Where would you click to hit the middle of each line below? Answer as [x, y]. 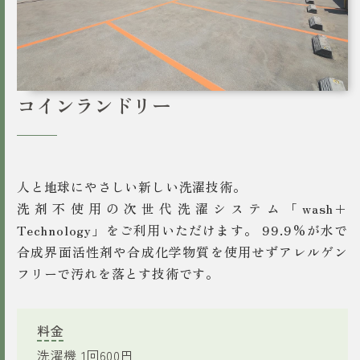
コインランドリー [94, 104]
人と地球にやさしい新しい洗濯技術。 [132, 186]
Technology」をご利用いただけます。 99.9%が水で [182, 229]
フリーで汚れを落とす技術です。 [118, 273]
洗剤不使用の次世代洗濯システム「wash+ [182, 208]
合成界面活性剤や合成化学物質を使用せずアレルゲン [182, 251]
